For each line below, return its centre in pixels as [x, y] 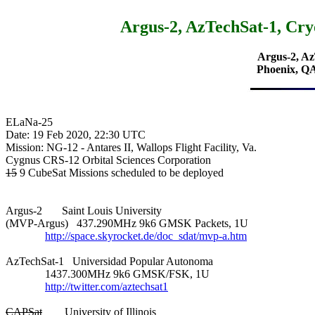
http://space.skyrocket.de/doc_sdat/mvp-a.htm [146, 236]
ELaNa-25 [29, 122]
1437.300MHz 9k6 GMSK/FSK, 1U [108, 274]
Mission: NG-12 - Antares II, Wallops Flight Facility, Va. [131, 147]
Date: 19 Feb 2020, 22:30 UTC [76, 134]
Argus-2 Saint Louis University [84, 210]
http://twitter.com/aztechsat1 [107, 286]
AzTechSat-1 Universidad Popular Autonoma [109, 261]
